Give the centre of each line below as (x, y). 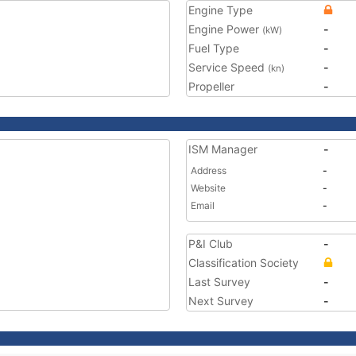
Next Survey (221, 301)
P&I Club (211, 244)
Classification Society (244, 263)
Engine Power (225, 29)
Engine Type (221, 10)
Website (208, 188)
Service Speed (228, 67)
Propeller (211, 86)
